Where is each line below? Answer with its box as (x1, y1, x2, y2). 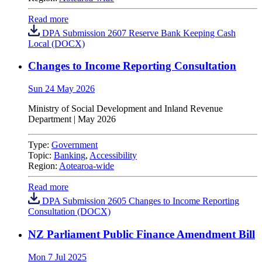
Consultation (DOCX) (28, 206, 111, 217)
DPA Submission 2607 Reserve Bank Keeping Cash (40, 27, 236, 38)
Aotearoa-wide (59, 161, 114, 171)
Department (28, 114, 71, 125)
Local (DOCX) (28, 38, 85, 49)
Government (51, 140, 98, 150)
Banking (54, 150, 85, 161)
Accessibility (89, 150, 137, 161)
